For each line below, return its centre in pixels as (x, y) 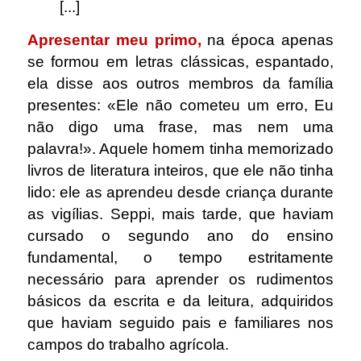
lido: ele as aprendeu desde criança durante (180, 192)
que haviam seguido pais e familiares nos (180, 322)
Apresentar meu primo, (114, 39)
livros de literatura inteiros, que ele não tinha (180, 170)
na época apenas (271, 39)
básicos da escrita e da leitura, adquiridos (180, 301)
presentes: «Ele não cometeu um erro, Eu (180, 105)
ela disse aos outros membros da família (180, 83)
